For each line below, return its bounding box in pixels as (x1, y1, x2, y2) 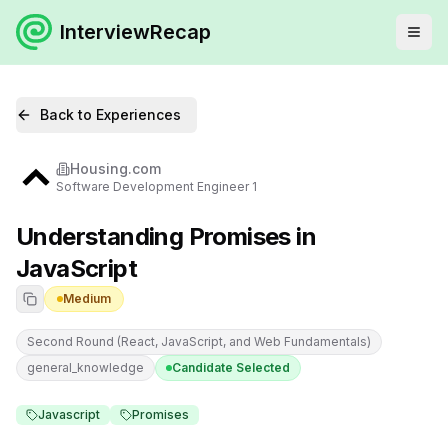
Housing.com (70, 160, 161, 177)
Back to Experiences (40, 106, 181, 123)
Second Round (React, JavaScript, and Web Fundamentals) (27, 334, 371, 349)
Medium (63, 291, 111, 306)
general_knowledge (27, 360, 144, 375)
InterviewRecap (60, 20, 211, 44)
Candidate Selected (172, 360, 290, 375)
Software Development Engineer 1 (56, 179, 257, 194)
